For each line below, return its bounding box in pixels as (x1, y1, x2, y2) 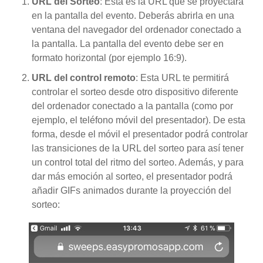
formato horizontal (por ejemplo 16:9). (32, 52, 187, 63)
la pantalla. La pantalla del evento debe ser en (32, 38, 224, 49)
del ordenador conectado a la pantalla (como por (32, 101, 234, 112)
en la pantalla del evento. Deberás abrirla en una (32, 10, 235, 21)
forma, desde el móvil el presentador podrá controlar (32, 129, 248, 140)
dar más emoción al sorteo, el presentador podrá (32, 171, 233, 182)
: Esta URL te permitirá (136, 73, 230, 83)
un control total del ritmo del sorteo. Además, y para (32, 157, 244, 168)
